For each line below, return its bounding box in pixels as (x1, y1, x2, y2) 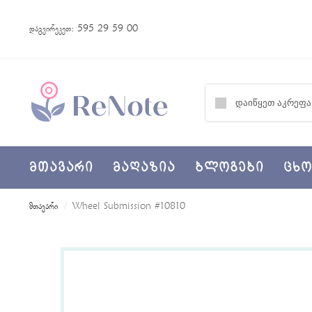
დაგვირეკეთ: (29, 23, 77, 35)
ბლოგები (194, 159, 264, 176)
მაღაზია (113, 159, 175, 176)
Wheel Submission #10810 (72, 201, 186, 212)
